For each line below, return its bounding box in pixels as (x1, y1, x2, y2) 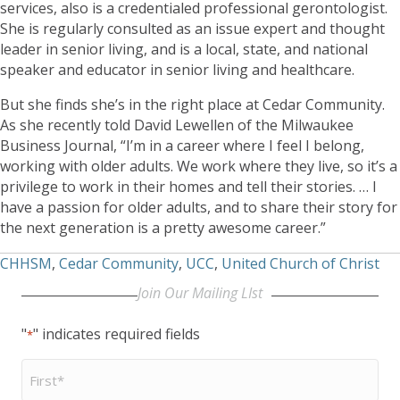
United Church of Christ (221, 253, 379, 273)
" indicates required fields (33, 323, 200, 344)
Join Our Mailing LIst (137, 282, 262, 303)
